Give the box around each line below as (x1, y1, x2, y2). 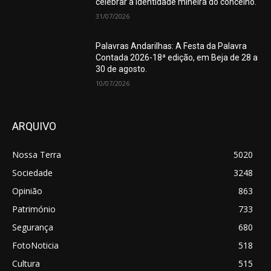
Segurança (12, 221, 53, 233)
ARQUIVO (12, 120, 56, 133)
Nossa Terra (12, 149, 61, 161)
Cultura (12, 258, 40, 270)
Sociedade (12, 167, 53, 179)
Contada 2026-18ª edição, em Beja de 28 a (96, 53, 258, 63)
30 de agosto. (96, 64, 148, 74)
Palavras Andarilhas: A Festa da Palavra (96, 41, 247, 51)
